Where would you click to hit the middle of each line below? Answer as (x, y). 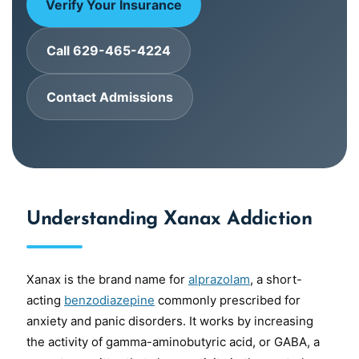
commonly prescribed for (228, 300)
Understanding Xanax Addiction (169, 220)
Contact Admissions (110, 97)
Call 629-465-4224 (109, 50)
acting (45, 300)
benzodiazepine (109, 300)
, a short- (276, 279)
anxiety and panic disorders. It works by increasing (170, 321)
